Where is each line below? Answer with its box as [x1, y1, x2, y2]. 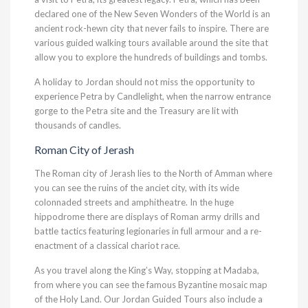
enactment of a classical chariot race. [34, 240, 180, 251]
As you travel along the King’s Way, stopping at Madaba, [34, 265, 259, 276]
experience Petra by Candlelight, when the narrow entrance [34, 91, 271, 102]
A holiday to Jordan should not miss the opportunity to [34, 76, 255, 87]
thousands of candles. [34, 120, 121, 131]
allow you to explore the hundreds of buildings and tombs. [34, 52, 267, 63]
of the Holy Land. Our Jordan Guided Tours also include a [34, 294, 263, 305]
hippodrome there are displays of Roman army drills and [34, 211, 260, 222]
